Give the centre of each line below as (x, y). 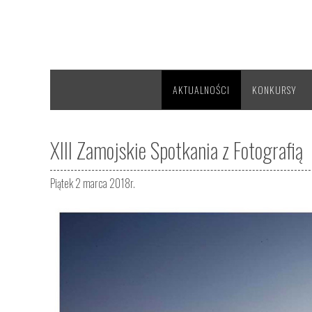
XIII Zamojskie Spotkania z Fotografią (177, 150)
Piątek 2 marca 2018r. (93, 183)
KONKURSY (274, 89)
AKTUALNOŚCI (201, 89)
